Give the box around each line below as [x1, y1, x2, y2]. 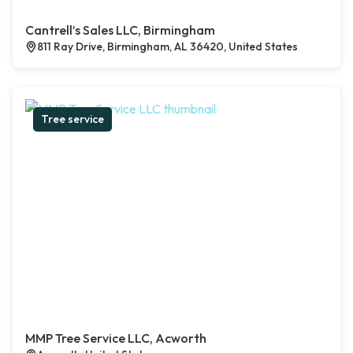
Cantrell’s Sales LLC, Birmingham [25, 22, 215, 39]
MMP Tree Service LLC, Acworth [25, 330, 206, 347]
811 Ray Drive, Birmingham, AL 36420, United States [37, 39, 298, 54]
